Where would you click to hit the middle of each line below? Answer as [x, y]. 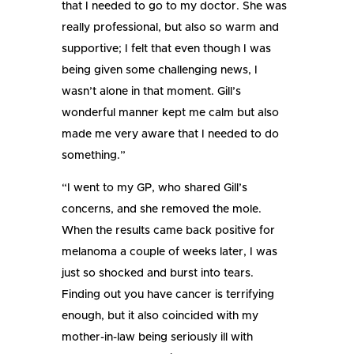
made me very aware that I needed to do [171, 135]
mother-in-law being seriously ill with [158, 338]
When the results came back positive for [169, 231]
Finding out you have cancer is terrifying [168, 295]
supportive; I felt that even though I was [167, 49]
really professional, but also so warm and [171, 28]
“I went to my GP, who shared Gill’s [155, 188]
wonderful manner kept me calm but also [171, 113]
